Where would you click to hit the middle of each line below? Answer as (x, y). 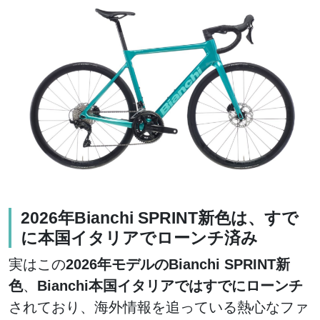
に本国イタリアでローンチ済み (139, 238)
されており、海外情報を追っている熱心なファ (159, 307)
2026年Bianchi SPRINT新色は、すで (159, 218)
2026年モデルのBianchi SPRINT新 (178, 265)
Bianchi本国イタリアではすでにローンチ (170, 286)
